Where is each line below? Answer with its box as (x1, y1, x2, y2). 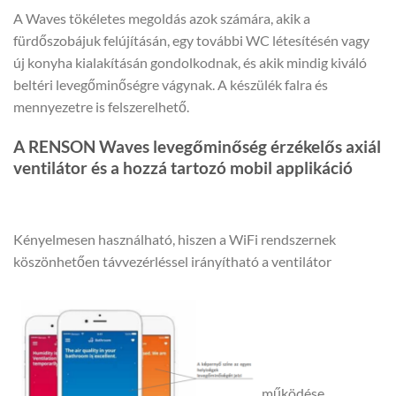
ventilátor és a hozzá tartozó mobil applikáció (13, 157, 353, 179)
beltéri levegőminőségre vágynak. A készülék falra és (13, 76, 328, 94)
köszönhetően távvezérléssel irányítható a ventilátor (13, 252, 331, 270)
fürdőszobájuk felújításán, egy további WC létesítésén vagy (13, 32, 369, 49)
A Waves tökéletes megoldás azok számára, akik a (13, 10, 310, 27)
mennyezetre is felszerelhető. (13, 98, 189, 116)
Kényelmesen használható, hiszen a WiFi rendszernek (13, 230, 336, 247)
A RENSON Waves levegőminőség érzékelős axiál (13, 136, 381, 157)
